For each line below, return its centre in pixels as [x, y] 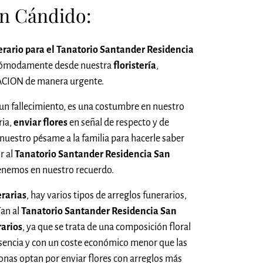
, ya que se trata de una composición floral [107, 227]
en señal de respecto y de [118, 122]
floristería [135, 65]
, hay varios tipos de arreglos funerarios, [107, 195]
